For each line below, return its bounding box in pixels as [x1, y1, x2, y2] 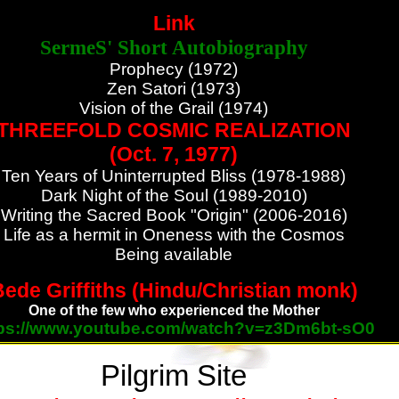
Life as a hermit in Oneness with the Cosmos [3, 225, 345, 244]
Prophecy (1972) [110, 60, 238, 78]
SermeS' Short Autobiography [39, 36, 308, 59]
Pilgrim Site [101, 359, 247, 392]
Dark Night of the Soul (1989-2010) [40, 186, 307, 205]
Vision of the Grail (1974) [79, 99, 268, 118]
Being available [115, 245, 232, 264]
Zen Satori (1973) [107, 79, 240, 98]
